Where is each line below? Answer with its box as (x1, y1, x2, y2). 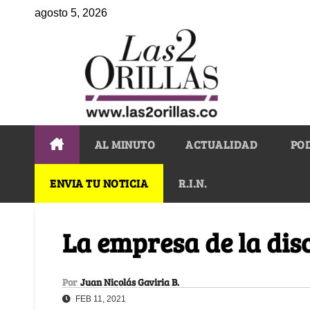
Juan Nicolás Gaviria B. (80, 275, 179, 289)
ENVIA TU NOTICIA (50, 175, 148, 190)
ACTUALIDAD (185, 136, 257, 152)
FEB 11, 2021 (73, 293, 126, 304)
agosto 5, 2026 (35, 7, 107, 19)
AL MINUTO (94, 136, 155, 152)
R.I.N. (179, 175, 207, 190)
